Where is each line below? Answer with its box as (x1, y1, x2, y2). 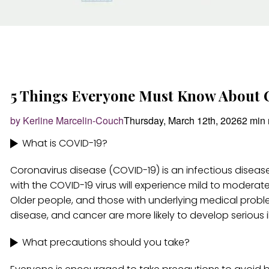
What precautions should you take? (22, 235, 190, 249)
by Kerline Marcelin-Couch (10, 113, 124, 127)
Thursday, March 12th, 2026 (124, 113, 242, 127)
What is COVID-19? (22, 136, 107, 150)
